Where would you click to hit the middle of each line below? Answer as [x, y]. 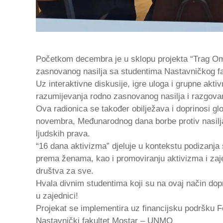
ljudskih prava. [63, 133]
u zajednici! [57, 196]
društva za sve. [65, 171]
